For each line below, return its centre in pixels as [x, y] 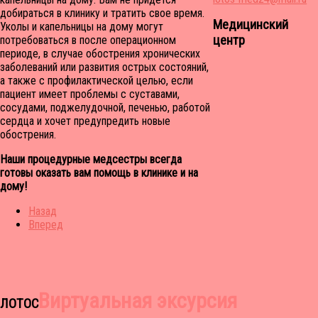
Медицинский [251, 25]
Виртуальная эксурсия [138, 301]
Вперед [46, 225]
